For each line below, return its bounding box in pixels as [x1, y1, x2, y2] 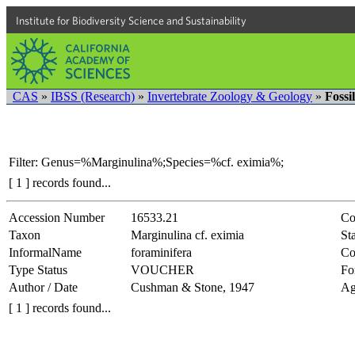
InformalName [9, 245, 82, 259]
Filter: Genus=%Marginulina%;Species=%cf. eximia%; [9, 155, 284, 169]
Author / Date [9, 280, 78, 294]
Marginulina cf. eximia [131, 227, 244, 242]
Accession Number [9, 210, 105, 224]
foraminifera [131, 245, 192, 259]
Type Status [9, 262, 67, 277]
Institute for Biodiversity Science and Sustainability [16, 14, 246, 27]
